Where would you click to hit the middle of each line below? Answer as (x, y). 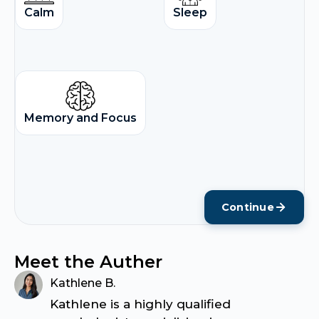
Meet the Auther (88, 262)
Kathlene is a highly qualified (140, 304)
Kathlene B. (83, 283)
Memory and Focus (80, 118)
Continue (247, 208)
